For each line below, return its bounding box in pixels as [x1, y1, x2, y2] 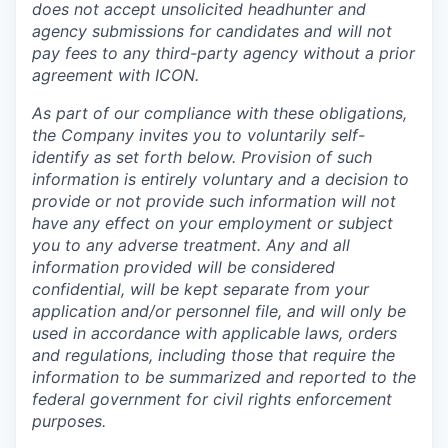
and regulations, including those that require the [32, 345, 395, 365]
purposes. [32, 411, 106, 431]
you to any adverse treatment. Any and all [32, 235, 350, 255]
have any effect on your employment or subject [32, 213, 393, 233]
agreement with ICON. [32, 65, 199, 85]
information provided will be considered [32, 257, 335, 277]
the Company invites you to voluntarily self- [32, 125, 365, 145]
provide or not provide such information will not [32, 191, 396, 211]
